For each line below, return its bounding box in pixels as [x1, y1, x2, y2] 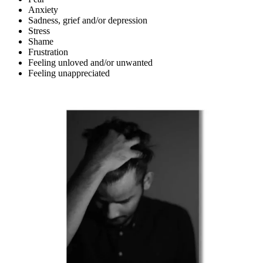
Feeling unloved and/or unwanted [28, 58, 153, 68]
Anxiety [28, 5, 58, 15]
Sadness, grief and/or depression [28, 15, 147, 26]
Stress [28, 26, 50, 36]
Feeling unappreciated [28, 68, 110, 79]
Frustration [28, 47, 68, 58]
